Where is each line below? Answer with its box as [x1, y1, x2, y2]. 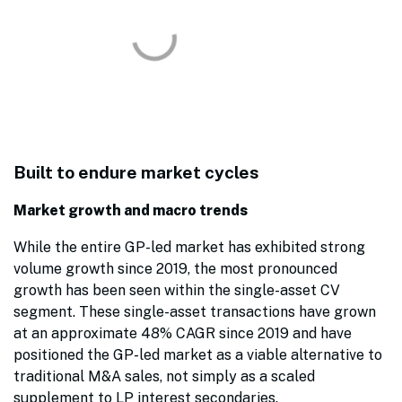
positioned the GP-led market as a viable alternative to [13, 346, 382, 364]
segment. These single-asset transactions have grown [13, 303, 376, 321]
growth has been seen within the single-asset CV [13, 282, 340, 300]
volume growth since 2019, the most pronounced [13, 260, 337, 278]
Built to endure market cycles [13, 162, 259, 183]
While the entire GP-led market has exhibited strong [13, 239, 365, 257]
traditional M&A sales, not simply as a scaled [13, 368, 315, 386]
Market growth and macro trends [13, 202, 248, 220]
